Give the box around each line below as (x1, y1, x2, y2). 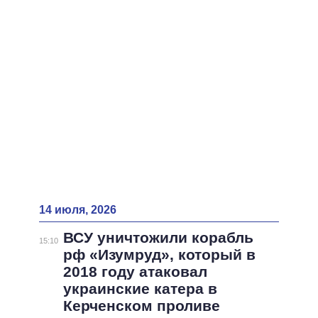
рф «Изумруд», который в (62, 246, 256, 263)
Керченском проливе (62, 297, 220, 314)
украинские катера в (62, 280, 217, 297)
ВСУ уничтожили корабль (62, 229, 253, 246)
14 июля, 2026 (39, 204, 116, 216)
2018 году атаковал (62, 263, 207, 280)
